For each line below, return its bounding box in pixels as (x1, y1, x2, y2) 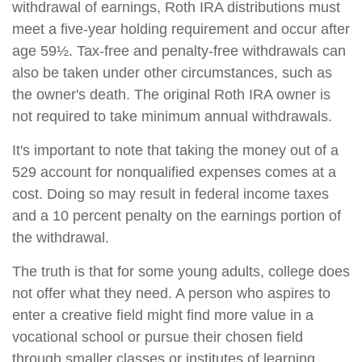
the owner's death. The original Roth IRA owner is (12, 86, 330, 103)
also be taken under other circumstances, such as (12, 65, 332, 81)
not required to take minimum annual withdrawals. (12, 108, 332, 124)
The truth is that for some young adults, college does (12, 263, 350, 280)
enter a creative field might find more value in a (12, 307, 314, 323)
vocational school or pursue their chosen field (12, 329, 303, 345)
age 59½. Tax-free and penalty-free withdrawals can (12, 43, 346, 59)
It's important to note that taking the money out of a (12, 142, 339, 158)
